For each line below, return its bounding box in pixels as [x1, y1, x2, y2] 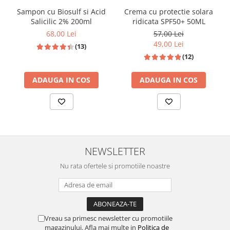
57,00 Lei [154, 28, 184, 39]
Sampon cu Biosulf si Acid [17, 7, 106, 16]
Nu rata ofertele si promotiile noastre [60, 161, 170, 170]
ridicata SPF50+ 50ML [132, 16, 205, 26]
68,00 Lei [46, 29, 76, 39]
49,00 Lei [154, 39, 184, 49]
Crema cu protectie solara [124, 6, 213, 16]
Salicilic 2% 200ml [31, 16, 92, 26]
